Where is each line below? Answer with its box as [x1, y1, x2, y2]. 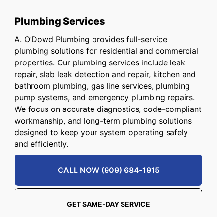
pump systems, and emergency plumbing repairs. [15, 93, 195, 103]
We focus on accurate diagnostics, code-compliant [15, 104, 201, 114]
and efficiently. [15, 139, 68, 149]
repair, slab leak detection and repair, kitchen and [15, 69, 196, 79]
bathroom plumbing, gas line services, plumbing [15, 81, 190, 91]
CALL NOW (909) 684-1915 [57, 165, 160, 175]
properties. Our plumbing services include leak [15, 58, 185, 68]
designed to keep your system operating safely [15, 127, 188, 138]
